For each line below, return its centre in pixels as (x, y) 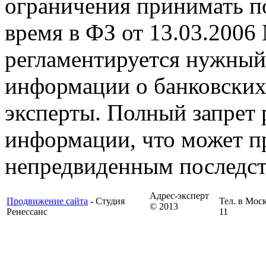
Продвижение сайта (47, 201)
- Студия (106, 201)
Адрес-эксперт (179, 196)
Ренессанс (27, 212)
